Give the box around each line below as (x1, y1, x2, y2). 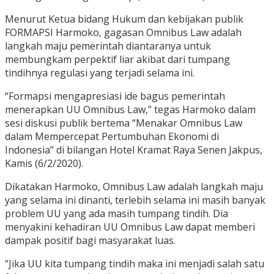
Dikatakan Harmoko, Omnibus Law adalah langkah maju (5, 180, 263, 194)
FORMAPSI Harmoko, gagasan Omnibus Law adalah (5, 26, 242, 40)
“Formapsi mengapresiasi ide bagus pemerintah (5, 89, 225, 103)
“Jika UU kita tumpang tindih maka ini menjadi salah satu (5, 257, 264, 271)
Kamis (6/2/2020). (5, 157, 83, 171)
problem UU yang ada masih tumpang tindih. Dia (5, 207, 228, 221)
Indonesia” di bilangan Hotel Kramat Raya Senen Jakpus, (5, 143, 262, 157)
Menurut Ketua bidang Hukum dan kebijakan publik (5, 12, 243, 26)
